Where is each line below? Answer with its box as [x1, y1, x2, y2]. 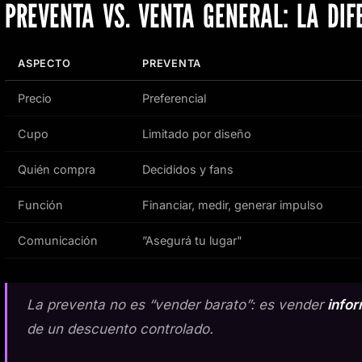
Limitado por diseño [142, 127, 251, 141]
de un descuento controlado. [27, 320, 213, 337]
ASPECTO [18, 57, 71, 70]
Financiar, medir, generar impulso [142, 198, 323, 213]
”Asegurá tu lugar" [142, 234, 242, 248]
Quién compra [18, 162, 95, 177]
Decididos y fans [142, 162, 234, 177]
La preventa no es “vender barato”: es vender [27, 296, 327, 313]
